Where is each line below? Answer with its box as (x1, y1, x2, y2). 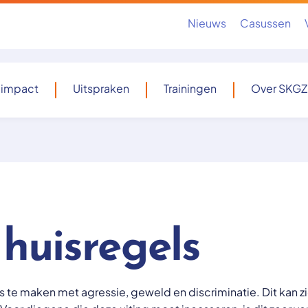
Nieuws (188, 15, 226, 30)
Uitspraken (73, 81, 129, 96)
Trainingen (164, 81, 217, 96)
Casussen (240, 15, 291, 30)
